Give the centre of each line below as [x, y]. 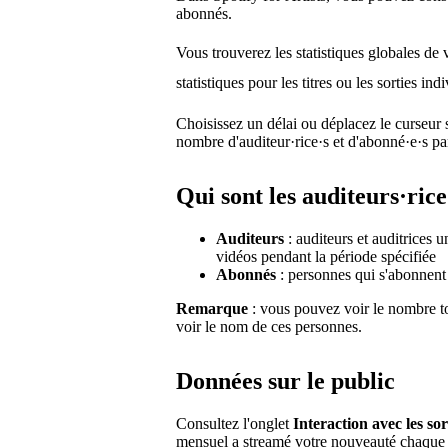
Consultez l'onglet [234, 423]
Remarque [212, 308]
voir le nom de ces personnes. [269, 326]
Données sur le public [285, 380]
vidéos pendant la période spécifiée [326, 256]
